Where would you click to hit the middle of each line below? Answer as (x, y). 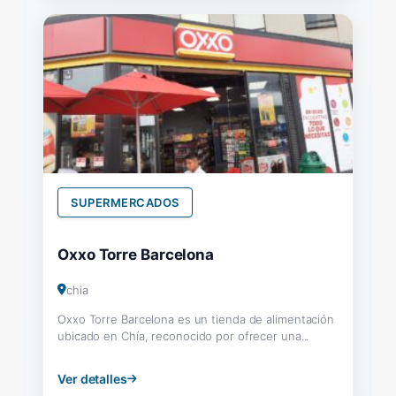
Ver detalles (92, 378)
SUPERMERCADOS (125, 202)
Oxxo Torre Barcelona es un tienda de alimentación (196, 319)
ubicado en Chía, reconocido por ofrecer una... (183, 335)
